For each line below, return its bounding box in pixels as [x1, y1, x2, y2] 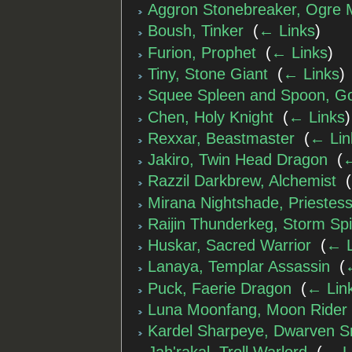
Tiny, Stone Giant [148, 64, 269, 82]
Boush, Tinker [148, 22, 244, 40]
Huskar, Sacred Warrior [148, 236, 312, 255]
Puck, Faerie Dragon [148, 279, 292, 297]
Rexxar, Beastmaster [148, 129, 295, 147]
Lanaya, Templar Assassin [148, 258, 331, 276]
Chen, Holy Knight [148, 108, 274, 126]
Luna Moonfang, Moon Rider [148, 300, 348, 318]
